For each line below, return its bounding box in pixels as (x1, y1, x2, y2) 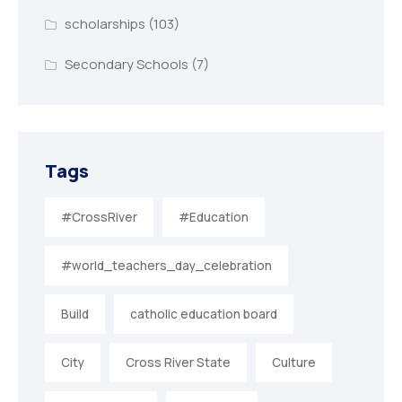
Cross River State (126, 354, 231, 371)
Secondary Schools (64, 55, 188, 74)
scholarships (64, 14, 145, 34)
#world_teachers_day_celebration (61, 258, 272, 275)
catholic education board (130, 306, 277, 323)
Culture (272, 354, 316, 371)
